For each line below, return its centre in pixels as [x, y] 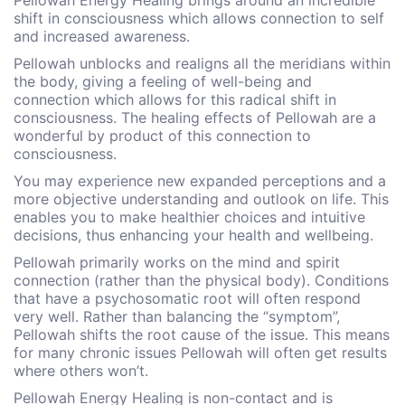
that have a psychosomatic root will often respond [187, 298]
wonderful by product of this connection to [162, 136]
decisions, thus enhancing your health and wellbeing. [193, 235]
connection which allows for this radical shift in [175, 99]
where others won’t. [81, 371]
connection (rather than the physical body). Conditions [201, 280]
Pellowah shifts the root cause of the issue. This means [202, 334]
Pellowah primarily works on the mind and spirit [177, 262]
